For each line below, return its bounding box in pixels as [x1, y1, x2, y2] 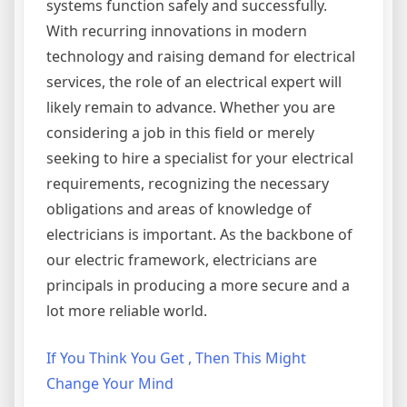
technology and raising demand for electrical [46, 46, 355, 66]
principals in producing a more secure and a [46, 275, 350, 295]
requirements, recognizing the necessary [46, 174, 329, 194]
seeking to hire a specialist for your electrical [46, 148, 353, 168]
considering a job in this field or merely [46, 123, 314, 143]
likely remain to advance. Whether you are [46, 97, 335, 117]
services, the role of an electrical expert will [46, 72, 342, 92]
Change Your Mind [46, 373, 174, 393]
